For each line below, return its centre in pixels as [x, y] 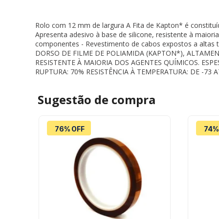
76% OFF [70, 129]
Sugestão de [74, 100]
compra [133, 100]
